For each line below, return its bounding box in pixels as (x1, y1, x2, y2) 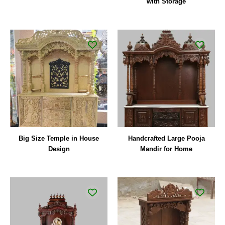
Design (48, 145, 70, 153)
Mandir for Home (140, 145, 192, 153)
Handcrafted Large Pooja (128, 134, 205, 142)
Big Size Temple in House (19, 134, 99, 142)
